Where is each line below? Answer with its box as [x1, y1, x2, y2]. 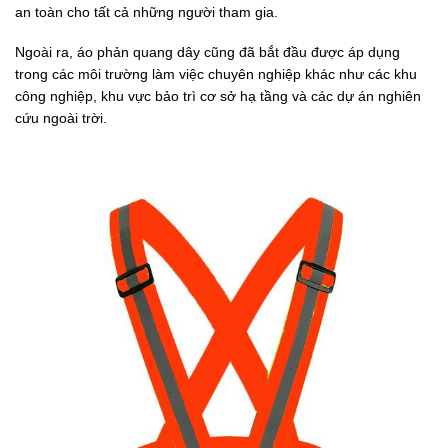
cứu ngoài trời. [15, 109, 107, 126]
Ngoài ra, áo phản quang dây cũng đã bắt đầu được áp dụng [15, 43, 400, 60]
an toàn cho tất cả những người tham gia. [15, 3, 278, 20]
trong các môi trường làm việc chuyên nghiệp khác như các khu [15, 65, 417, 82]
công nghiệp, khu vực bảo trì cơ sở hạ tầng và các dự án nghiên [15, 87, 421, 104]
